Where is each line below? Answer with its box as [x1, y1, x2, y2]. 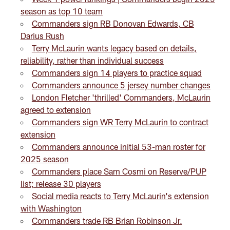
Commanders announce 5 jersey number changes [31, 80, 210, 90]
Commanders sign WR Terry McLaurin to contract [31, 117, 208, 127]
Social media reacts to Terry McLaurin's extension [31, 190, 209, 201]
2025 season [20, 154, 69, 164]
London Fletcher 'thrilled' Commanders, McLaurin [31, 92, 210, 102]
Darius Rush [20, 30, 64, 41]
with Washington [20, 203, 82, 213]
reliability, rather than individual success [20, 55, 164, 65]
